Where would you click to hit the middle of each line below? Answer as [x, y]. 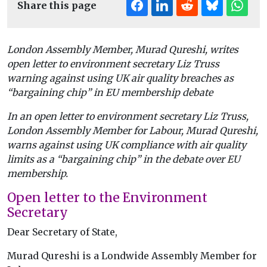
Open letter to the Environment [107, 198]
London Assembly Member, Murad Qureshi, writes [123, 50]
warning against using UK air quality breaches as [120, 78]
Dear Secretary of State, [62, 232]
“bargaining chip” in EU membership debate [110, 93]
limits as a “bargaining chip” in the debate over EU [124, 159]
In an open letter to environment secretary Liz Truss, [128, 117]
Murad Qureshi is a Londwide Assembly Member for [132, 256]
